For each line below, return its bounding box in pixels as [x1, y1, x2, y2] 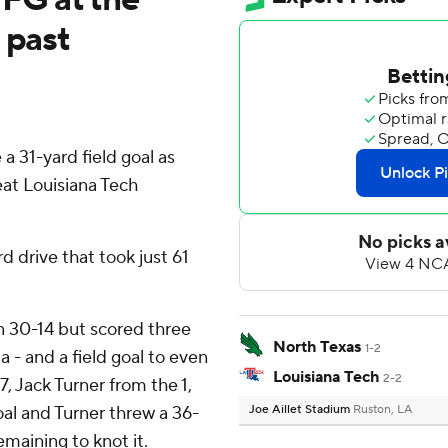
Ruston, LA [353, 402, 412, 418]
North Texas [273, 337, 361, 358]
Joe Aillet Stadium [249, 402, 353, 418]
